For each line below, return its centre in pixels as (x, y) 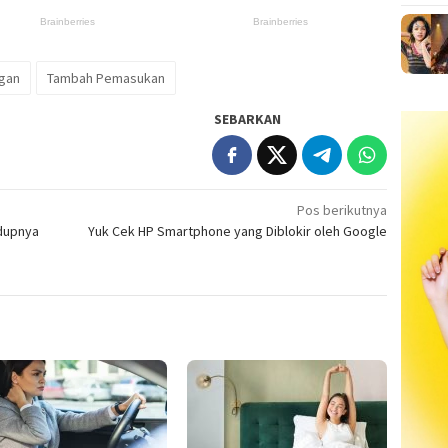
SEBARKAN (248, 119)
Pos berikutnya (342, 210)
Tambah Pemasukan (106, 78)
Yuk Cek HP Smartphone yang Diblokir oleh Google (236, 231)
